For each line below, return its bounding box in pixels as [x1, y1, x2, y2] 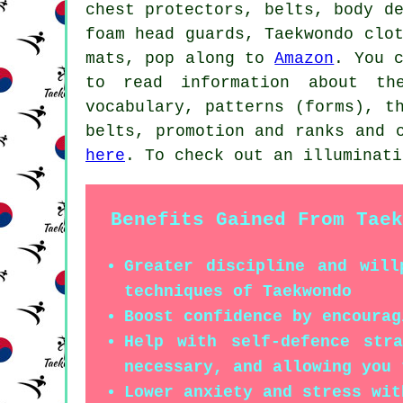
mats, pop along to [85, 49, 275, 67]
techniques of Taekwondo [124, 282, 352, 300]
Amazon [274, 49, 335, 67]
